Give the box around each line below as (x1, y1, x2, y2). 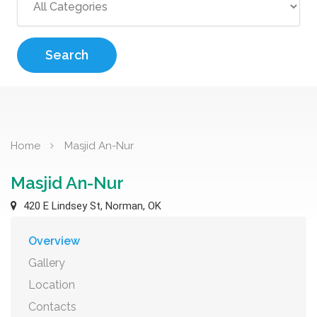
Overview (28, 234, 80, 248)
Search (45, 47, 88, 62)
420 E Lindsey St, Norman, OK (21, 200, 161, 212)
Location (28, 278, 75, 292)
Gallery (28, 256, 65, 270)
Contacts (28, 300, 76, 313)
